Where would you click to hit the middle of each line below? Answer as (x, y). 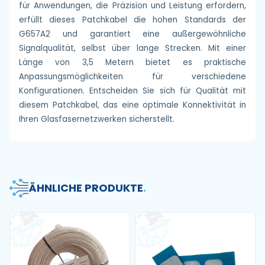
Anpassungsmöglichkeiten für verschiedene (132, 77)
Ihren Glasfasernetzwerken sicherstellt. (97, 119)
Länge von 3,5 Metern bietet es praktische (132, 62)
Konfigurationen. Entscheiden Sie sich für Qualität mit (132, 91)
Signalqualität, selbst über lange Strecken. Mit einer (132, 48)
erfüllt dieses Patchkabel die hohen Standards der (132, 20)
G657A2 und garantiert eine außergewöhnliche (132, 34)
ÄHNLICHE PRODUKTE (86, 188)
